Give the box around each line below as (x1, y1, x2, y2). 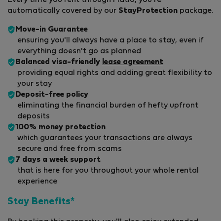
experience (17, 178, 57, 185)
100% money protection (15, 124, 106, 131)
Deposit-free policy (15, 91, 88, 99)
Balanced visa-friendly (15, 59, 102, 66)
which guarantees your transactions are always (17, 135, 192, 142)
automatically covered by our (7, 7, 118, 15)
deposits (17, 113, 50, 120)
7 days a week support (15, 156, 101, 164)
